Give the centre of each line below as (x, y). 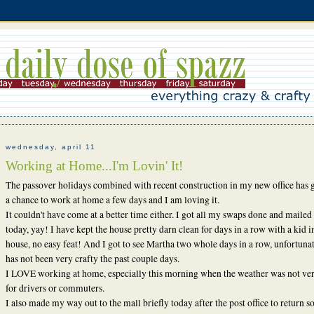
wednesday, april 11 (50, 147)
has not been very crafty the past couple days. (92, 258)
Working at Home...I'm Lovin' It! (94, 165)
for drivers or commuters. (55, 288)
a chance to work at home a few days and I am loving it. (112, 199)
